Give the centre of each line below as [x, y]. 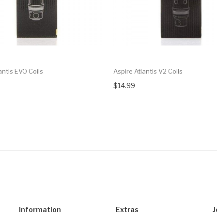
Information [40, 210]
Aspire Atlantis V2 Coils [148, 71]
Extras [127, 210]
